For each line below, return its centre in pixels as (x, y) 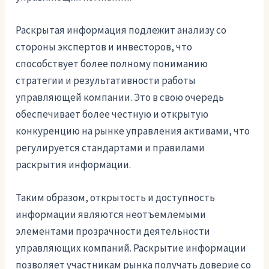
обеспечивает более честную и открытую (112, 114)
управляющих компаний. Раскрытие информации (131, 248)
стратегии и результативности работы (106, 80)
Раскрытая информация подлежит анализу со (121, 30)
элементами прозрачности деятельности (113, 231)
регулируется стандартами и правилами (110, 147)
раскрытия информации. (74, 164)
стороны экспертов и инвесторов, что (104, 47)
